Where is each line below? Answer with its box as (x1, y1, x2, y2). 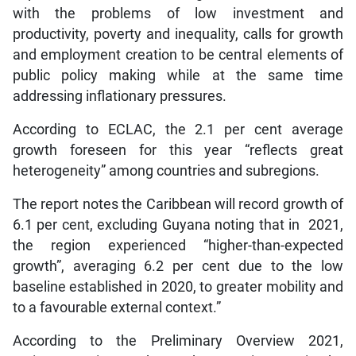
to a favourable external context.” (12, 300, 221, 316)
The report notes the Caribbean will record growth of (12, 196, 344, 213)
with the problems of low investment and (12, 6, 344, 22)
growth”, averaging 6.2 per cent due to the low (12, 258, 344, 275)
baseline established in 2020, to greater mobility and (12, 279, 344, 296)
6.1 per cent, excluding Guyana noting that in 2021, (12, 217, 344, 234)
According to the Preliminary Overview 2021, (12, 333, 344, 350)
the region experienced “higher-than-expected (12, 238, 344, 254)
